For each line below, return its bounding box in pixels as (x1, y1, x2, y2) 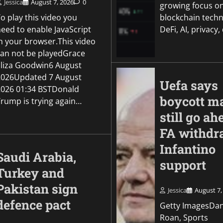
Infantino (159, 140, 216, 157)
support (159, 156, 206, 173)
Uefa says (159, 77, 218, 94)
